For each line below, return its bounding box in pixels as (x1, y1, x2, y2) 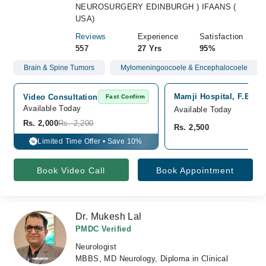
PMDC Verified (75, 224, 132, 233)
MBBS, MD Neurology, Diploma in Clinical (75, 254, 229, 263)
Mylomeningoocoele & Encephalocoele (120, 64, 248, 72)
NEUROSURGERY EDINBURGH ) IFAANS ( (75, 2, 236, 11)
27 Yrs (137, 44, 162, 53)
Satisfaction (199, 32, 243, 41)
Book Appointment (156, 166, 234, 175)
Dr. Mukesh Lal (75, 211, 142, 221)
